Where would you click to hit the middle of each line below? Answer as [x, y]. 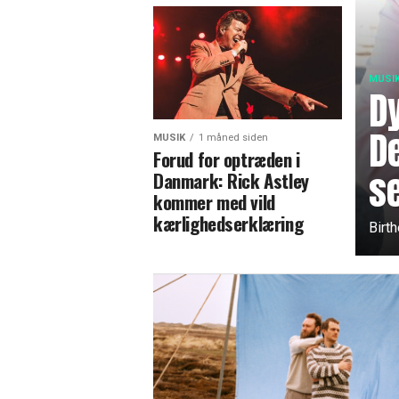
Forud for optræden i [227, 159]
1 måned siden [233, 138]
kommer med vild [214, 202]
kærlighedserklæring [228, 224]
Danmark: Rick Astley [231, 181]
